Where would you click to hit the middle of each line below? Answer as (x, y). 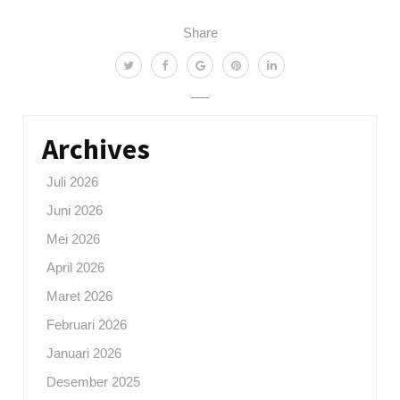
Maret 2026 (80, 296)
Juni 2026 (75, 211)
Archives (96, 150)
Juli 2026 (73, 182)
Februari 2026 (87, 325)
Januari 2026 (84, 354)
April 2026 (76, 268)
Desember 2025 (94, 382)
